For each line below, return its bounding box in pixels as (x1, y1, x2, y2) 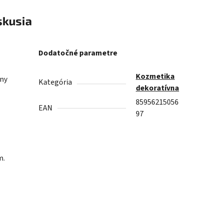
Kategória (38, 77, 73, 88)
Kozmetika (136, 71, 175, 82)
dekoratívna (136, 83, 180, 94)
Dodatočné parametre (38, 48, 118, 59)
